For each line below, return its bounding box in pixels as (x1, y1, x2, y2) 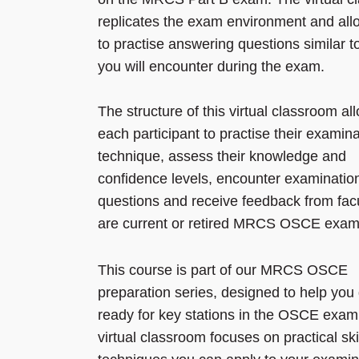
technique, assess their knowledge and (98, 148, 346, 165)
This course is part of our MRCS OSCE (98, 262, 348, 279)
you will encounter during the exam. (98, 58, 325, 75)
